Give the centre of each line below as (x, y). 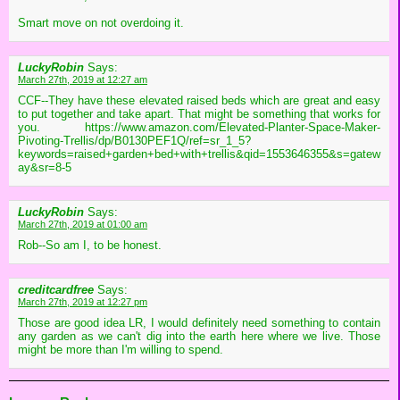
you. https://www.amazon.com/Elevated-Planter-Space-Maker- (199, 128)
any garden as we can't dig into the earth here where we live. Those (199, 337)
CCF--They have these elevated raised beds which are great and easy (199, 101)
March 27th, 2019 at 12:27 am (83, 80)
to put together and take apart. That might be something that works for (199, 114)
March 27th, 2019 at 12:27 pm (83, 302)
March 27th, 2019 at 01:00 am (83, 225)
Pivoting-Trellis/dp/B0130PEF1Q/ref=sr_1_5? (134, 141)
